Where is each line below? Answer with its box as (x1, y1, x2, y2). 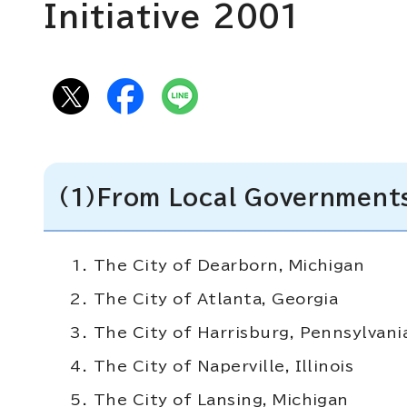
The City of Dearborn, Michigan (94, 258, 365, 273)
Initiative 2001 (44, 2, 301, 31)
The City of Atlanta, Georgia (94, 292, 339, 306)
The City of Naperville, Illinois (94, 359, 354, 373)
